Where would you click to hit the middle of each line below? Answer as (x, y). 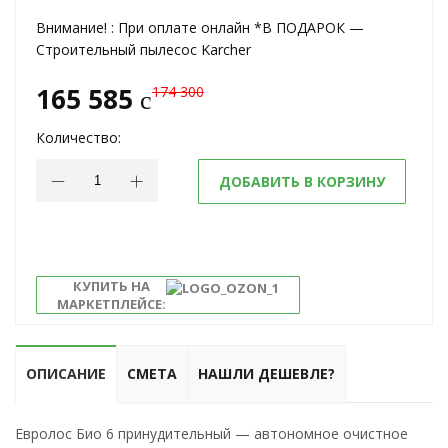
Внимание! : (75, 27)
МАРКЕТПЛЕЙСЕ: (111, 304)
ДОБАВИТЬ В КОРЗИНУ (302, 181)
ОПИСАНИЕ (66, 373)
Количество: (78, 137)
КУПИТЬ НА (111, 286)
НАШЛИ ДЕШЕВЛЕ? (266, 373)
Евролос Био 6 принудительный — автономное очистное (211, 433)
